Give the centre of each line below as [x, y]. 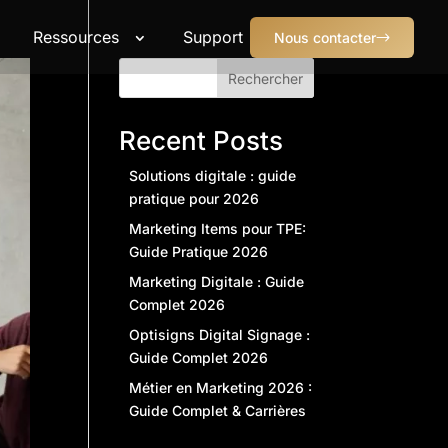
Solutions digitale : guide [213, 175]
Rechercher [265, 78]
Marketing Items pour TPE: [218, 228]
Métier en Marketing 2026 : [221, 387]
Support [213, 37]
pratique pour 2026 [194, 198]
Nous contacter [325, 37]
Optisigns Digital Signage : [220, 334]
